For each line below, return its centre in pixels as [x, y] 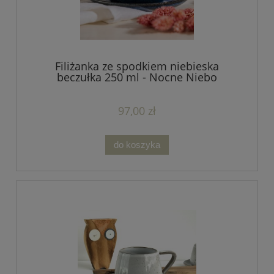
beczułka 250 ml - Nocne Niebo [137, 77]
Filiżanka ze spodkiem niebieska [137, 66]
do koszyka [137, 144]
